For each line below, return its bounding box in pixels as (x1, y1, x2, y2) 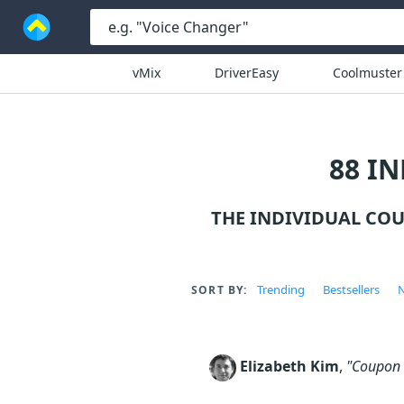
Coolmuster (332, 64, 402, 81)
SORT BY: (191, 282, 248, 298)
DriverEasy (214, 64, 279, 81)
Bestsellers (322, 281, 380, 298)
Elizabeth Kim (240, 356, 339, 377)
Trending (256, 281, 305, 298)
